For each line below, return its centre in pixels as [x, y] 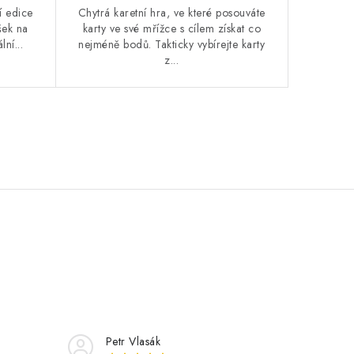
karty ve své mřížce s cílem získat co [171, 28]
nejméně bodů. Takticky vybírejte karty [172, 44]
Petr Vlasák [133, 341]
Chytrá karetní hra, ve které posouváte [171, 12]
